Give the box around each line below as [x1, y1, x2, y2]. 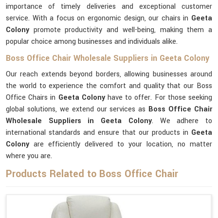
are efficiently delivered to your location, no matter [29, 139, 212, 149]
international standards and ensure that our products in [6, 127, 191, 138]
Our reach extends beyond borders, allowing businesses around [6, 69, 212, 79]
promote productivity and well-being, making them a [33, 25, 213, 35]
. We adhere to [151, 116, 213, 126]
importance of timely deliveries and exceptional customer [6, 1, 212, 12]
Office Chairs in [6, 92, 58, 103]
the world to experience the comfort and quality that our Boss [6, 81, 212, 91]
